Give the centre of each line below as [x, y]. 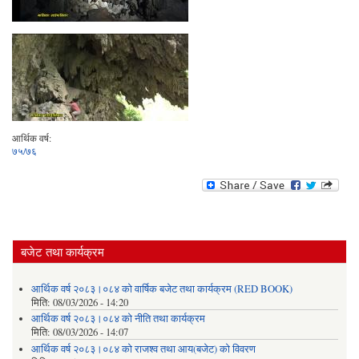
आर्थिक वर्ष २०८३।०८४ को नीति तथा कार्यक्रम [118, 319]
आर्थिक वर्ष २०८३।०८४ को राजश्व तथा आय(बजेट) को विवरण [143, 349]
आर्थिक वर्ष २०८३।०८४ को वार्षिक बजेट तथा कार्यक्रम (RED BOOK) [161, 288]
